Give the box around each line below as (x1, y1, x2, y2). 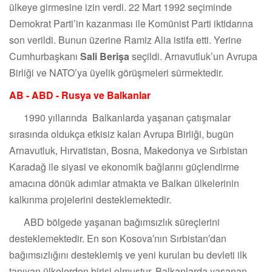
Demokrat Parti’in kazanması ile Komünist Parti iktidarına (9, 16, 253, 31)
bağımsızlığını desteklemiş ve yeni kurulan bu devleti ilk (9, 248, 247, 262)
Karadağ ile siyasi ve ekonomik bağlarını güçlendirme (9, 160, 239, 174)
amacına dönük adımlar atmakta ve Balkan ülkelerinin (9, 176, 239, 191)
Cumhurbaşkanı (9, 49, 80, 64)
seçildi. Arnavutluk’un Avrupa (129, 49, 257, 64)
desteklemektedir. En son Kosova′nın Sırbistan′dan (9, 231, 226, 246)
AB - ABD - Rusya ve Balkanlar (9, 88, 151, 103)
